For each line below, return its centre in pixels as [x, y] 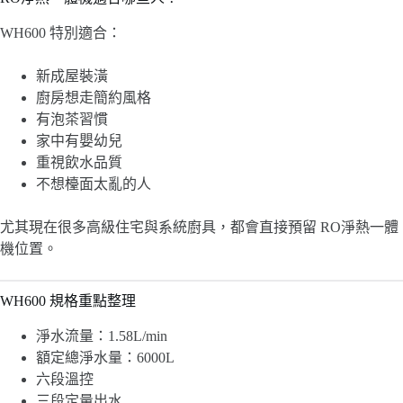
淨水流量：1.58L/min [102, 336]
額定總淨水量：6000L [105, 357]
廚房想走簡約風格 [94, 98]
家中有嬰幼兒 [79, 141]
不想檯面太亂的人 [94, 184]
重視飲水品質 [79, 163]
